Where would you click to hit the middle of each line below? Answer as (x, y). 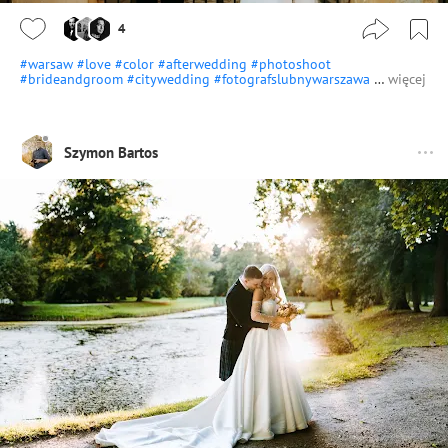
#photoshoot (291, 64)
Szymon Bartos (111, 152)
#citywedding (170, 79)
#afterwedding (204, 64)
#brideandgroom (73, 79)
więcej (407, 79)
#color (136, 64)
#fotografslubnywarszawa (294, 79)
